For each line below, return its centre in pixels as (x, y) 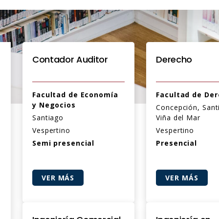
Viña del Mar (178, 118)
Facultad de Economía (75, 95)
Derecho (174, 59)
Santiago (48, 118)
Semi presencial (64, 143)
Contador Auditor (70, 59)
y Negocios (54, 105)
